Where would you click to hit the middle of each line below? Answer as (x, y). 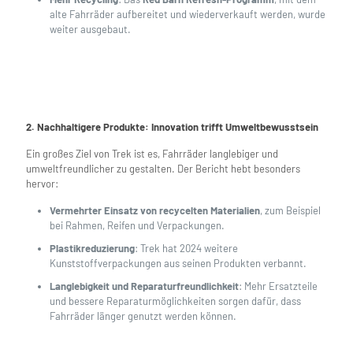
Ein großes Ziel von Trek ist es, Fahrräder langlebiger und (152, 154)
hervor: (42, 184)
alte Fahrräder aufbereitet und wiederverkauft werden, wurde (188, 15)
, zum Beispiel (290, 211)
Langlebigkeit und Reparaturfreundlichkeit (144, 286)
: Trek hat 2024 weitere (186, 249)
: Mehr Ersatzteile (278, 286)
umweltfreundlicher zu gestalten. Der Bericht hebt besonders (163, 169)
